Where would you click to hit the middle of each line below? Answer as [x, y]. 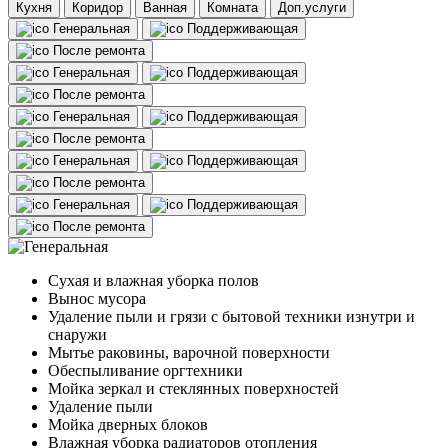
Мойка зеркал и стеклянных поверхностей [193, 389]
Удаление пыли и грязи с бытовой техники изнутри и [231, 317]
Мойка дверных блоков [128, 425]
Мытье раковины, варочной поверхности [189, 353]
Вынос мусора [97, 299]
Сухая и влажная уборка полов [153, 281]
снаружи [77, 335]
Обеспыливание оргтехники [145, 371]
